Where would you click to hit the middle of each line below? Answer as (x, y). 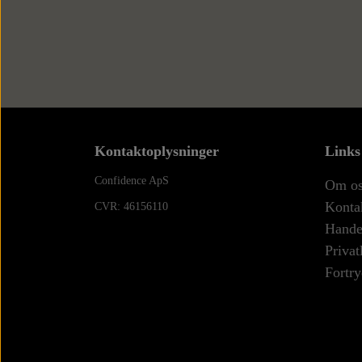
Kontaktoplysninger (157, 152)
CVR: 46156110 (131, 206)
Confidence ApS (133, 181)
